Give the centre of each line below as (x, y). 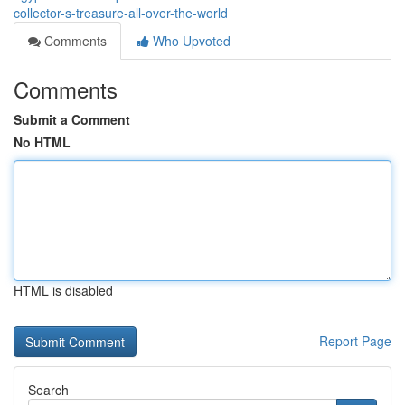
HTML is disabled (63, 290)
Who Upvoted (190, 41)
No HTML (42, 142)
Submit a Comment (72, 119)
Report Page (355, 341)
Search (48, 390)
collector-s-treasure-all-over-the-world (121, 13)
